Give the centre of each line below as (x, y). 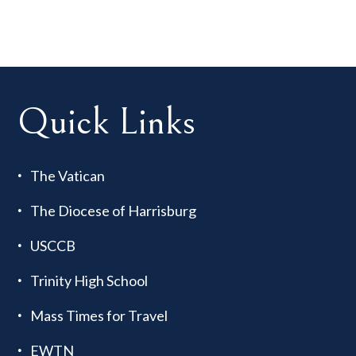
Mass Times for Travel (99, 315)
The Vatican (68, 175)
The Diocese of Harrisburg (114, 210)
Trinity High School (89, 280)
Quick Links (107, 122)
